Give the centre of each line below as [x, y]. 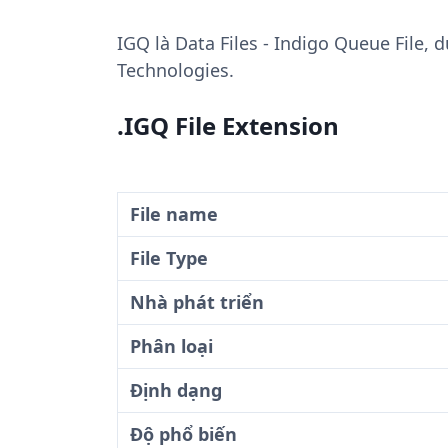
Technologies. [175, 70]
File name [174, 214]
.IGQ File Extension [228, 125]
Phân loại [171, 346]
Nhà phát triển [197, 302]
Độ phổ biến [183, 434]
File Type [169, 258]
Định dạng [176, 390]
